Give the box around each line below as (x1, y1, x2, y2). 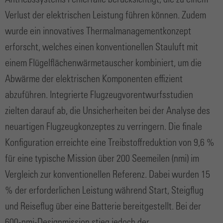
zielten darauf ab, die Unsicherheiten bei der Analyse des (5, 107, 210, 116)
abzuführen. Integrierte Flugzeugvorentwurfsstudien (5, 91, 193, 101)
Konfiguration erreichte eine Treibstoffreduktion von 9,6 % (5, 138, 215, 148)
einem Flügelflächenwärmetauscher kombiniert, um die (5, 59, 202, 69)
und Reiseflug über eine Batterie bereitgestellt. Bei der (5, 202, 201, 212)
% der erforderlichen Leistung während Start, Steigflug (5, 186, 204, 196)
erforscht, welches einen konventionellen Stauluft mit (5, 43, 198, 53)
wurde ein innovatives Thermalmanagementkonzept (5, 27, 191, 37)
